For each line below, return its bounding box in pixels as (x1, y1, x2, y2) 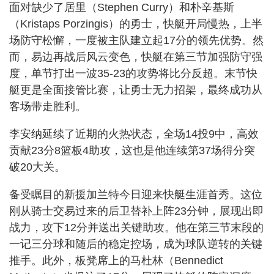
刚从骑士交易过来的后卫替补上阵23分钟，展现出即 (9, 204, 264, 217)
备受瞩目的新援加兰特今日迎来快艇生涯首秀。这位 (9, 188, 262, 201)
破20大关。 (9, 160, 65, 173)
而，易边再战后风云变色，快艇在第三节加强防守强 (9, 50, 262, 63)
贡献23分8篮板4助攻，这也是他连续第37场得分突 (9, 144, 255, 157)
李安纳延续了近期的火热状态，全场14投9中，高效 (9, 127, 259, 140)
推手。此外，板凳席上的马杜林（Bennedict (9, 254, 223, 267)
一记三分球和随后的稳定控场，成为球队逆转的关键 (9, 237, 262, 250)
